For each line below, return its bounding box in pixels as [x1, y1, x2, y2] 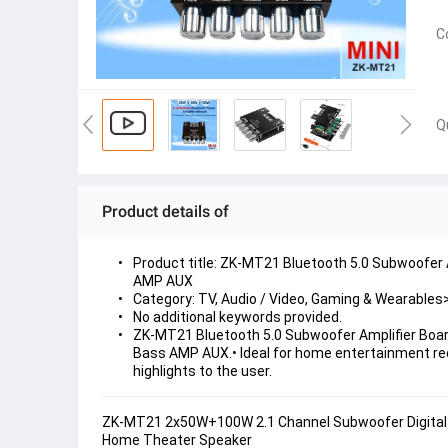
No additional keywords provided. [133, 309, 342, 326]
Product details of [102, 202, 229, 222]
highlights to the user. [133, 363, 272, 380]
